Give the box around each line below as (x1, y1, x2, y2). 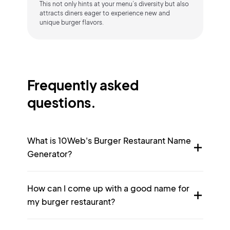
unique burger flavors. (39, 18, 104, 26)
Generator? (27, 148, 72, 159)
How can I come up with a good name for (27, 183, 189, 194)
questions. (27, 94, 96, 111)
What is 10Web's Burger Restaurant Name (27, 135, 191, 146)
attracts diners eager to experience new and (39, 9, 170, 17)
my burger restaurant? (27, 196, 115, 207)
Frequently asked (27, 76, 139, 93)
